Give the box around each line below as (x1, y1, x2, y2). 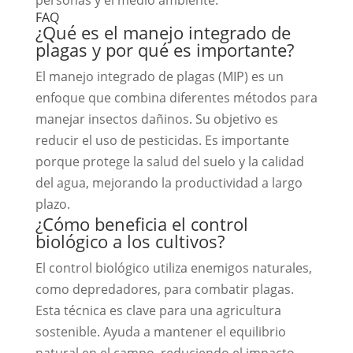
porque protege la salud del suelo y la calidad (35, 152, 304, 170)
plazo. (35, 195, 70, 213)
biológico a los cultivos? (35, 229, 225, 253)
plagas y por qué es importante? (35, 37, 294, 61)
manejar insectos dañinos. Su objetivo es (35, 110, 278, 128)
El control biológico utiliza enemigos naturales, (35, 258, 312, 277)
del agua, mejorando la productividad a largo (35, 173, 303, 191)
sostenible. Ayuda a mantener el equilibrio (35, 322, 286, 340)
